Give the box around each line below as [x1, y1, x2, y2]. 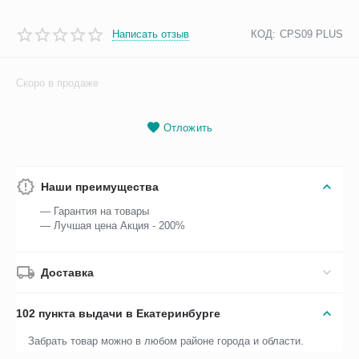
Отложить [163, 122, 212, 135]
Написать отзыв [112, 27, 190, 40]
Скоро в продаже [16, 77, 99, 90]
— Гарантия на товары [40, 205, 150, 218]
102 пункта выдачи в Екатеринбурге [16, 307, 221, 321]
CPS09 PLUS [279, 28, 343, 41]
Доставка [41, 266, 95, 280]
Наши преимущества [41, 180, 159, 194]
